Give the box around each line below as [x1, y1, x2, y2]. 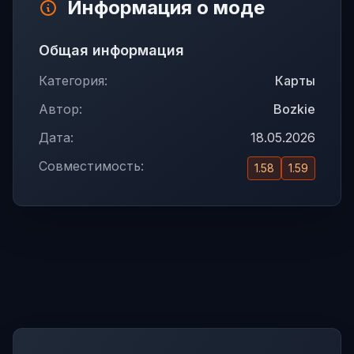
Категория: [39, 73, 107, 88]
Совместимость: [39, 158, 144, 174]
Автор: [39, 101, 82, 117]
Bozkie [273, 101, 315, 117]
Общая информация [39, 42, 184, 58]
